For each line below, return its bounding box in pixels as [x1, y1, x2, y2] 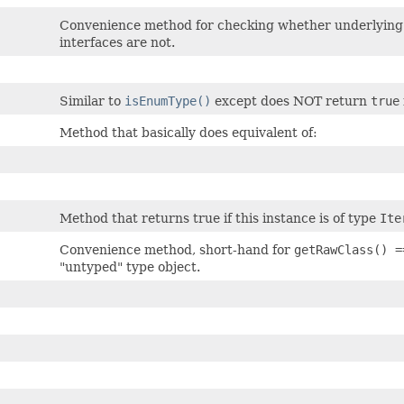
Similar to [60, 94, 124, 108]
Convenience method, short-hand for [60, 243, 294, 257]
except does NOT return [211, 94, 371, 108]
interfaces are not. [60, 35, 175, 50]
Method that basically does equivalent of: [60, 125, 317, 140]
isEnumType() [124, 94, 211, 108]
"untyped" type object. [60, 260, 200, 274]
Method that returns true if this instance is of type [60, 211, 380, 225]
